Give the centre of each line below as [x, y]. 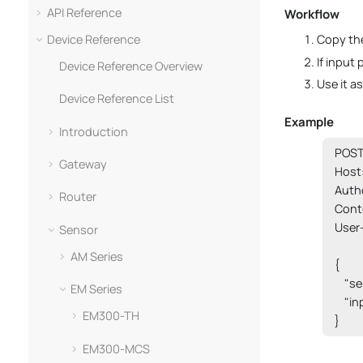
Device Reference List [116, 99]
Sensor [78, 229]
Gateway [83, 164]
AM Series [97, 256]
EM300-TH [111, 316]
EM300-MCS [116, 348]
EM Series [97, 289]
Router [77, 197]
